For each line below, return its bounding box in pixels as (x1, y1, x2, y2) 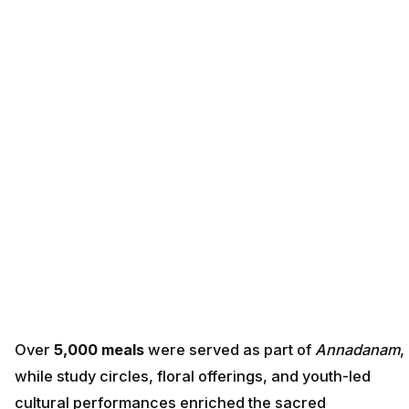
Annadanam (315, 341, 400, 360)
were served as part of (144, 341, 315, 360)
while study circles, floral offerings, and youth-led (15, 367, 371, 386)
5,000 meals (54, 341, 144, 360)
